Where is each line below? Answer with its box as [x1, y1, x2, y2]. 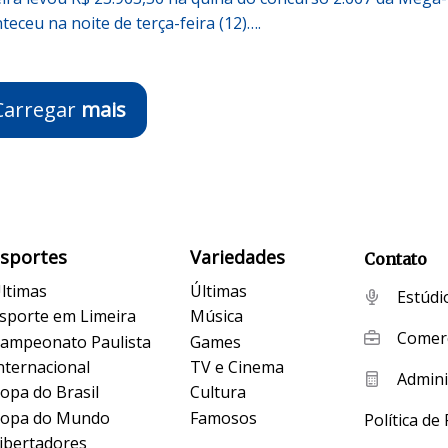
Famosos [190, 406, 258, 429]
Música [190, 305, 244, 328]
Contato [363, 248, 427, 269]
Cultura [190, 381, 247, 404]
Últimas [190, 279, 248, 302]
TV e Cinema [190, 355, 285, 378]
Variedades [190, 244, 286, 269]
